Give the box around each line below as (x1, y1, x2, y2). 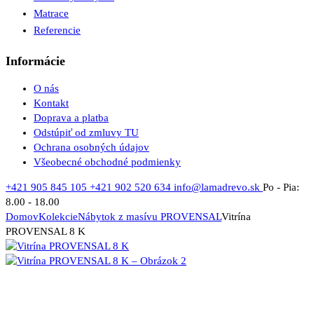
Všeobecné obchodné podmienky (34, 156, 181, 168)
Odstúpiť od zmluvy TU (34, 127, 139, 139)
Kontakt (34, 97, 69, 109)
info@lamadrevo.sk (174, 182, 263, 193)
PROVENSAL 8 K (6, 226, 86, 238)
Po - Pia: (263, 182, 299, 193)
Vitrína (221, 211, 251, 223)
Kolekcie (39, 211, 78, 223)
